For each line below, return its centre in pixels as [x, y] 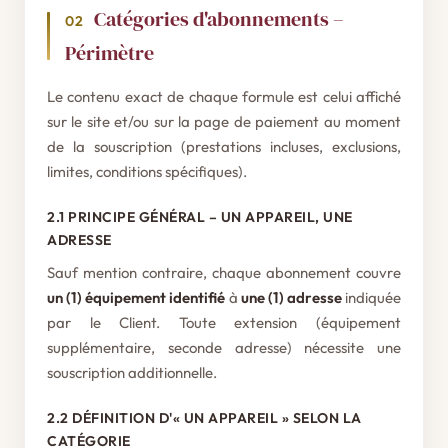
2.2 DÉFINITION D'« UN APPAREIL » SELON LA [204, 418]
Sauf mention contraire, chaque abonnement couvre [224, 272]
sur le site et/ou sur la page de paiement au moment [224, 121]
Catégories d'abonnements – [219, 19]
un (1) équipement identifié [136, 297]
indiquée [371, 297]
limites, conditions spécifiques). [147, 171]
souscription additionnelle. [132, 372]
